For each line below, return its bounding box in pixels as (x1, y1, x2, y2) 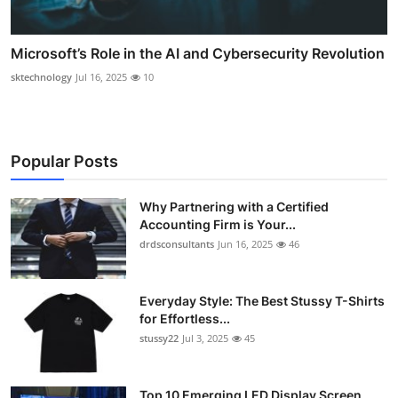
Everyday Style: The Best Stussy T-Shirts (139, 292, 385, 308)
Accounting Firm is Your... (139, 216, 296, 232)
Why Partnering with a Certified (139, 198, 329, 214)
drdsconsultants (139, 236, 214, 251)
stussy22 (139, 330, 179, 345)
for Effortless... (139, 310, 230, 326)
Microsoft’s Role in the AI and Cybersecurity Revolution (11, 44, 385, 62)
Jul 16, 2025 (76, 69, 127, 84)
